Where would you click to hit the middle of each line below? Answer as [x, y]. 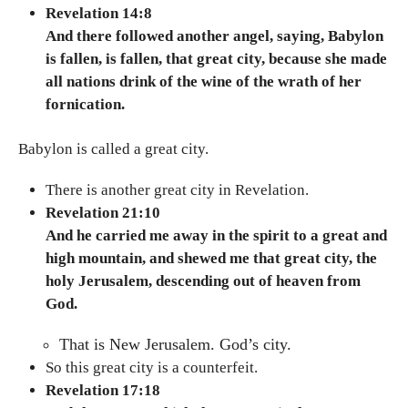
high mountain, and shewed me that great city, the [211, 259]
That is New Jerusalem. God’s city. [175, 345]
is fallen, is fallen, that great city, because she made [216, 58]
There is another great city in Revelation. [177, 190]
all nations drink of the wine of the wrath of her [204, 81]
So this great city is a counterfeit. [152, 368]
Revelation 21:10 [103, 213]
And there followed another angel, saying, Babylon [214, 36]
